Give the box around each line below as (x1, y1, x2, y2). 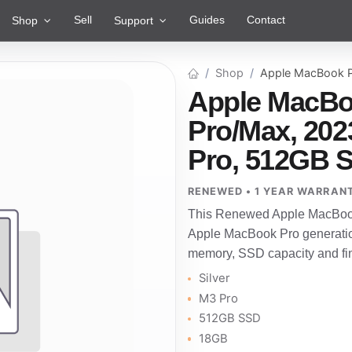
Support (114, 14, 154, 27)
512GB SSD (199, 311, 262, 326)
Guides (189, 13, 225, 26)
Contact (247, 13, 286, 26)
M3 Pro (199, 291, 239, 306)
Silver (199, 271, 231, 286)
